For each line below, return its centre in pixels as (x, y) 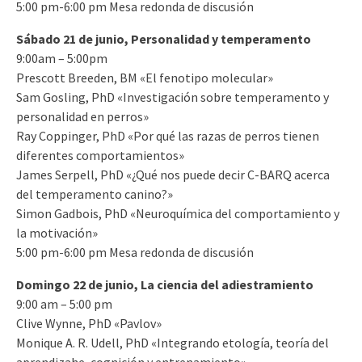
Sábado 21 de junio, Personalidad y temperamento (164, 38)
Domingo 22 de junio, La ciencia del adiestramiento (165, 284)
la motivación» (57, 232)
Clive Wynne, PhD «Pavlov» (89, 323)
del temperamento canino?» (95, 194)
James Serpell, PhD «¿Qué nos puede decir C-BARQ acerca (173, 174)
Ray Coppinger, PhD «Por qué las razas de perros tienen (168, 135)
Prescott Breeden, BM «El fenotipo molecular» (145, 77)
